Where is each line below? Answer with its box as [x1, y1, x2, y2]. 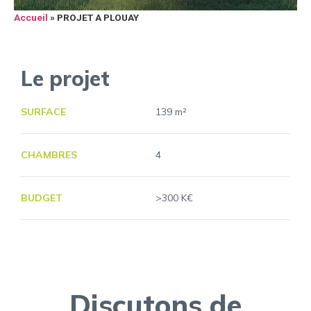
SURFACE [21, 106, 66, 118]
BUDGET [21, 192, 62, 204]
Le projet [21, 65, 110, 92]
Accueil [14, 12, 48, 23]
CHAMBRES [21, 149, 77, 161]
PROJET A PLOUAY [57, 12, 139, 23]
